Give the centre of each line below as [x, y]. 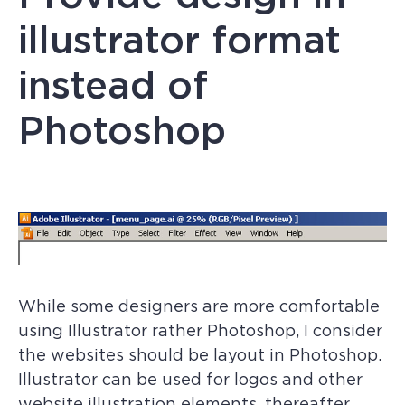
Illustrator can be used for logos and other [190, 379]
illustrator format [179, 40]
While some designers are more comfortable [199, 306]
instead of [113, 85]
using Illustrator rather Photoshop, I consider [200, 330]
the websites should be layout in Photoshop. [200, 355]
